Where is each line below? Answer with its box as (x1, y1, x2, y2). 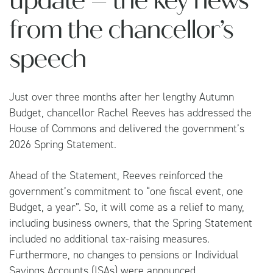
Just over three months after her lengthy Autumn (9, 89, 234, 104)
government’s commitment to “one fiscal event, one (9, 183, 243, 199)
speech (9, 44, 86, 74)
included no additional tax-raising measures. (9, 231, 210, 246)
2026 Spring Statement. (9, 136, 116, 152)
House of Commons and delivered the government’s (9, 121, 244, 136)
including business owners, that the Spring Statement (9, 215, 252, 230)
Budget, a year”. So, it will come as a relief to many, (9, 199, 244, 214)
